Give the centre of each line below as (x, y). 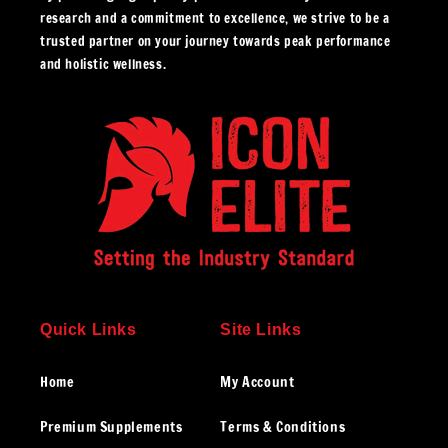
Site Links (261, 330)
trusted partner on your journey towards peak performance (215, 41)
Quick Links (88, 330)
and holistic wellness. (103, 64)
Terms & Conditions (283, 427)
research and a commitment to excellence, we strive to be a (215, 18)
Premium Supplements (111, 427)
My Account (257, 382)
